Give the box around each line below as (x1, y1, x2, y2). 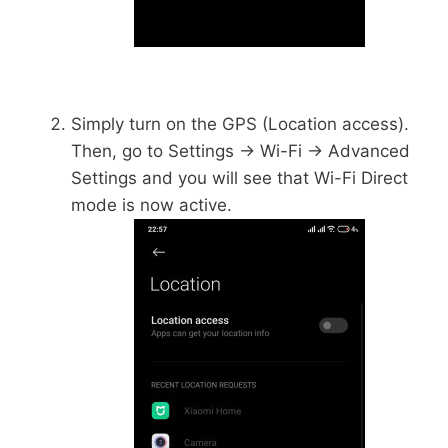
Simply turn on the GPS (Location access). (71, 114, 409, 135)
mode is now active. (71, 195, 232, 216)
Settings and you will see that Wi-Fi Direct (71, 168, 408, 189)
